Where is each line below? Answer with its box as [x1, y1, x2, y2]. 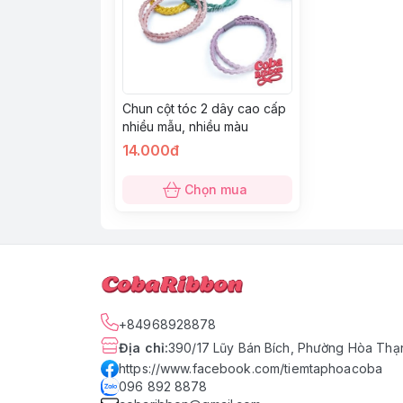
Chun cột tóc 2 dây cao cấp [122, 100, 286, 116]
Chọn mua [184, 181, 248, 197]
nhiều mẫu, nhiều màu [122, 118, 248, 134]
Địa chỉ [119, 339, 165, 355]
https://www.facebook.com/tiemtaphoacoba [119, 360, 383, 376]
